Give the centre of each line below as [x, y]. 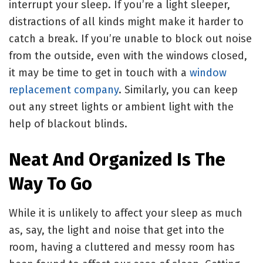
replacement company [64, 90]
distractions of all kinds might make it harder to [126, 21]
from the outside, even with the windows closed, [128, 55]
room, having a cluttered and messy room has [122, 247]
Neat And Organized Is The [117, 160]
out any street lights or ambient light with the [121, 107]
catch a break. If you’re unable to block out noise [130, 38]
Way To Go [50, 184]
